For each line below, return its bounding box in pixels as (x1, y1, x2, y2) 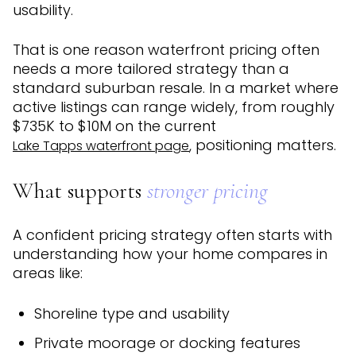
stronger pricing (147, 176, 268, 204)
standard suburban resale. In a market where (13, 78, 339, 99)
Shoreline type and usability (33, 304, 230, 324)
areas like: (13, 263, 83, 284)
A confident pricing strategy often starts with (13, 225, 332, 246)
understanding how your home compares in (13, 244, 327, 265)
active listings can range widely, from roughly (13, 97, 335, 118)
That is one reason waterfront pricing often (13, 40, 319, 60)
